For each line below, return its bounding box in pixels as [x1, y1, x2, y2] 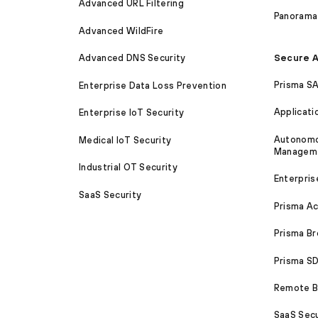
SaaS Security [79, 189, 142, 200]
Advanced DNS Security [79, 53, 186, 64]
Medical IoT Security [79, 134, 172, 146]
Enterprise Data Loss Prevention [79, 79, 226, 91]
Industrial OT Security [79, 162, 178, 173]
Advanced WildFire [79, 25, 164, 36]
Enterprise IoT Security [79, 107, 185, 119]
